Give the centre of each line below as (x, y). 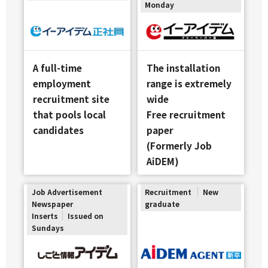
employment (62, 83)
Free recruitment (186, 114)
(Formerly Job (179, 145)
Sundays (48, 227)
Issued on (85, 215)
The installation (183, 67)
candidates (58, 130)
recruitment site (71, 98)
